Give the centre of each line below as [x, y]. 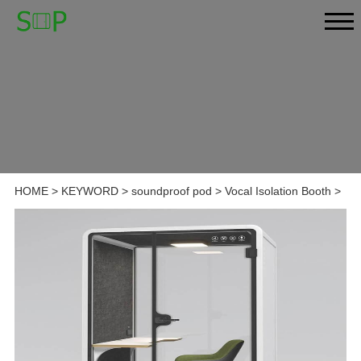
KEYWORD [89, 191]
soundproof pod [171, 191]
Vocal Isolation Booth [278, 191]
